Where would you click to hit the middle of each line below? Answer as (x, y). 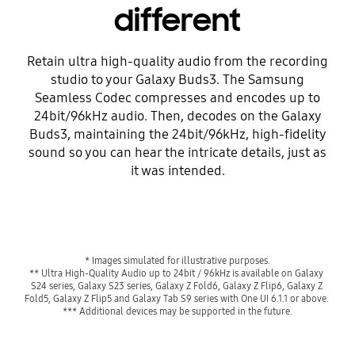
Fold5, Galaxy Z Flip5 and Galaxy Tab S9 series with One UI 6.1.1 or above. (177, 299)
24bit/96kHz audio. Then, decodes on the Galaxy (177, 116)
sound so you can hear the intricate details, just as (177, 152)
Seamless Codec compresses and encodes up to (177, 97)
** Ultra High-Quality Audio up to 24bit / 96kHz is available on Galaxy (176, 273)
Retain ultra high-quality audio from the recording (177, 61)
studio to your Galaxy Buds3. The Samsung (177, 79)
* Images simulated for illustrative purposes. (177, 261)
